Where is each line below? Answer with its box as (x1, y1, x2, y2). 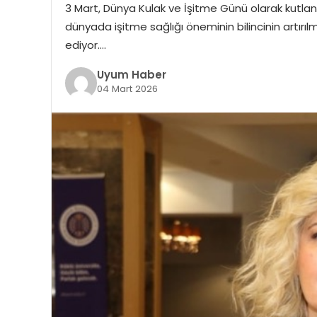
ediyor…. (64, 37, 106, 52)
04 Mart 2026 (96, 82, 158, 96)
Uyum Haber (96, 67, 166, 83)
